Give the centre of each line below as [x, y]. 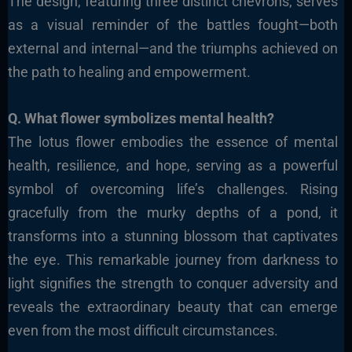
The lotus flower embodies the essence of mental [173, 142]
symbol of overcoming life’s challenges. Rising [173, 189]
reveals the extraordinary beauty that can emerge [173, 307]
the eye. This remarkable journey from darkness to [173, 260]
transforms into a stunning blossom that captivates [173, 236]
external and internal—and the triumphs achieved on [173, 49]
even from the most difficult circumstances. [143, 331]
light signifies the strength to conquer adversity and [173, 284]
